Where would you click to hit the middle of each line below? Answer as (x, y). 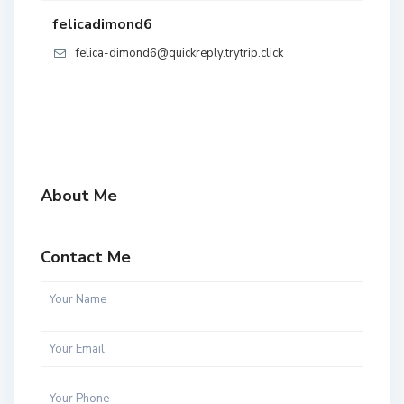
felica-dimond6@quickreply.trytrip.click (179, 54)
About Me (79, 196)
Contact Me (86, 257)
